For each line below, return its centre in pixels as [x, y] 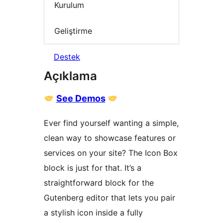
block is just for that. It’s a [93, 168]
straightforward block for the [99, 183]
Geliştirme [73, 31]
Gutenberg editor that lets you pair [110, 198]
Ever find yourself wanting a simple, [111, 123]
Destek [67, 57]
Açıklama [70, 76]
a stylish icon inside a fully [93, 213]
